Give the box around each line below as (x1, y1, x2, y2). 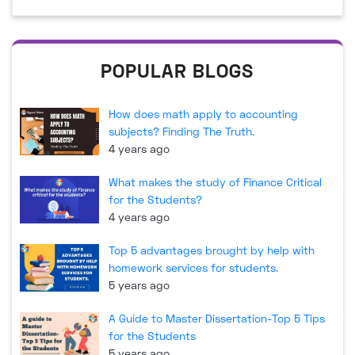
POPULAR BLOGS (101, 59, 254, 82)
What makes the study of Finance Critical (109, 175, 322, 189)
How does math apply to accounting (109, 107, 298, 121)
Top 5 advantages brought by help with (109, 243, 315, 258)
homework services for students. (109, 261, 278, 275)
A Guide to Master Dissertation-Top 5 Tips (109, 311, 325, 326)
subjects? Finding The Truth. (109, 124, 254, 139)
